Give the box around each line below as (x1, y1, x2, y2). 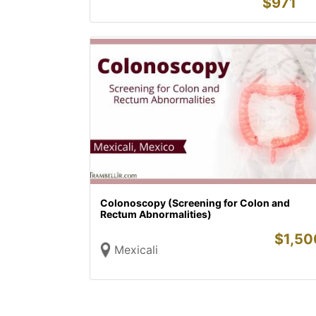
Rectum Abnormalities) (100, 208, 212, 220)
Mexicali (114, 243, 158, 257)
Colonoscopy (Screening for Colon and (100, 197, 290, 209)
